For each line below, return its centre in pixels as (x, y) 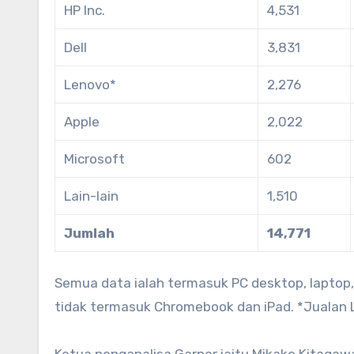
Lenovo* (90, 85)
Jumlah (90, 233)
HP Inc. (85, 11)
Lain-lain (92, 196)
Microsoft (95, 159)
